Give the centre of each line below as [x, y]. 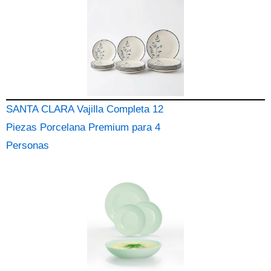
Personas [28, 145]
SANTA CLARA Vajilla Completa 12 [85, 109]
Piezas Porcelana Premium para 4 [83, 127]
